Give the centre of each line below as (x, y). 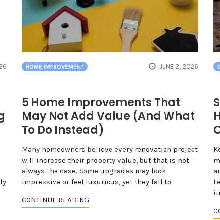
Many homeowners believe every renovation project (110, 150)
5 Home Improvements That (101, 103)
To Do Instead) (63, 130)
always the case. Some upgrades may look (94, 171)
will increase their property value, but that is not (105, 160)
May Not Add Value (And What (108, 116)
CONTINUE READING (55, 200)
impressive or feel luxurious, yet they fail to (96, 182)
